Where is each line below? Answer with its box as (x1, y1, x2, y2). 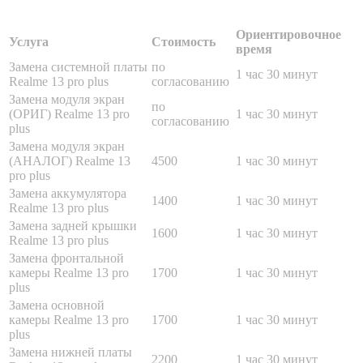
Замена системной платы (9, 59, 147, 74)
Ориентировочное (236, 27, 341, 41)
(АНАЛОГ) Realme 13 (9, 153, 130, 168)
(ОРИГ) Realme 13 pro (9, 106, 130, 121)
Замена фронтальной (9, 250, 124, 265)
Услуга (9, 34, 49, 49)
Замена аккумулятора (9, 186, 126, 200)
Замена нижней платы (9, 344, 132, 359)
